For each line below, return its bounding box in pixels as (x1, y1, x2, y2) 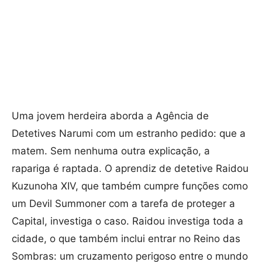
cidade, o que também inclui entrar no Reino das (12, 233, 240, 245)
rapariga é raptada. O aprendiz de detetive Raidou (12, 163, 249, 175)
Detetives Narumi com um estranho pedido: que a (12, 127, 246, 140)
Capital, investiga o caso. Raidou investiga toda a (12, 215, 243, 227)
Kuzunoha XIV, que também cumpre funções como (12, 180, 248, 192)
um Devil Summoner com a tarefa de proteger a (12, 198, 235, 210)
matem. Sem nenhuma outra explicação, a (12, 145, 210, 157)
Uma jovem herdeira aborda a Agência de (12, 110, 209, 122)
